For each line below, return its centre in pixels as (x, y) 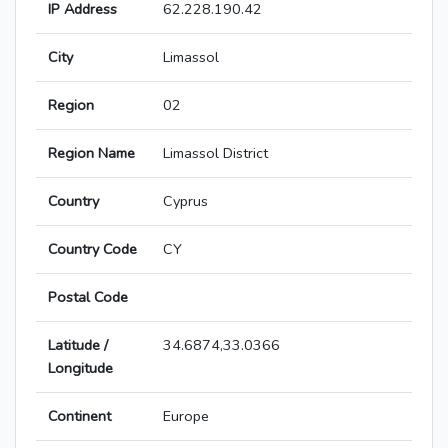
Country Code (92, 249)
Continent (79, 416)
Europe (186, 416)
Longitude (80, 368)
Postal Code (88, 297)
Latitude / (78, 345)
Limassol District (215, 153)
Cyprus (185, 201)
